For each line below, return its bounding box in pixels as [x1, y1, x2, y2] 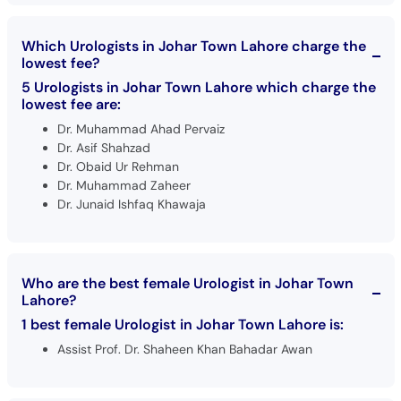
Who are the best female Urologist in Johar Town [21, 273, 354, 293]
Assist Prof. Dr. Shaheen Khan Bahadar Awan [56, 340, 312, 357]
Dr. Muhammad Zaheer [56, 176, 191, 193]
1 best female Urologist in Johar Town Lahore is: [21, 314, 344, 334]
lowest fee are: [21, 94, 121, 114]
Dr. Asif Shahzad [56, 139, 150, 156]
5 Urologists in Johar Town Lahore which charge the [21, 77, 376, 97]
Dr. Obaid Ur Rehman [56, 158, 179, 175]
